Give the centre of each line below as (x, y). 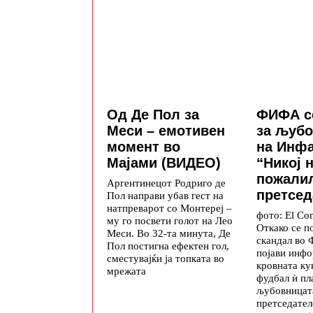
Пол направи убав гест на (165, 196)
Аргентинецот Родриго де (166, 183)
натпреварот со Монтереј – (169, 208)
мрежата (126, 271)
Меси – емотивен (166, 131)
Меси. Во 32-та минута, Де (169, 233)
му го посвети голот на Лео (170, 221)
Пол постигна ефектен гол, (168, 246)
